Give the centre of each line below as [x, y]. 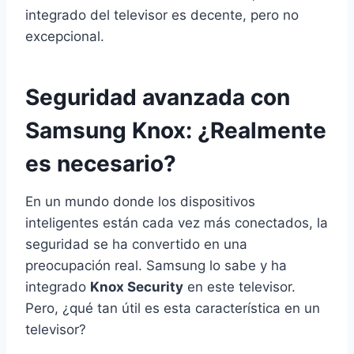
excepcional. [65, 37]
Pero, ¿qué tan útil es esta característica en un [173, 309]
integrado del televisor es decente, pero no [162, 15]
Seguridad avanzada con [158, 98]
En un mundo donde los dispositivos [140, 202]
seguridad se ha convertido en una [136, 245]
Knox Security [137, 287]
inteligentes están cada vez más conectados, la [177, 223]
